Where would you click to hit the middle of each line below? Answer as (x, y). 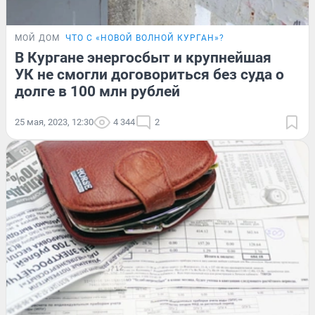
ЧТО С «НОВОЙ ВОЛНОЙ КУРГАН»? (145, 38)
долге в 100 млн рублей (97, 92)
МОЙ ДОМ (37, 38)
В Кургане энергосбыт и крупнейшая (143, 58)
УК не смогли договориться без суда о (149, 75)
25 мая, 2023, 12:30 (54, 122)
